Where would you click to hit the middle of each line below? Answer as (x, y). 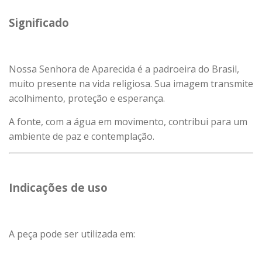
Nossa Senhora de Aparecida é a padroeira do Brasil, (124, 69)
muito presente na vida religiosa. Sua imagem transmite (131, 84)
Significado (39, 23)
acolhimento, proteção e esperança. (87, 98)
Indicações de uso (58, 187)
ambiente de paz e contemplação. (82, 136)
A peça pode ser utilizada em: (72, 234)
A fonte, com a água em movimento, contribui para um (128, 122)
